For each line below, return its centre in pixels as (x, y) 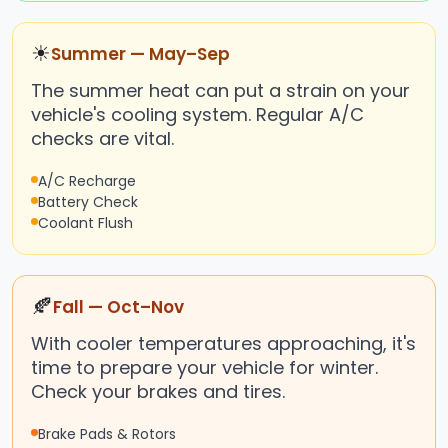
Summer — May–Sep (140, 54)
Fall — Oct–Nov (118, 307)
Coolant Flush (85, 223)
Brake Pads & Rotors (107, 434)
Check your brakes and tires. (158, 392)
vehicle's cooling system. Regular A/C (197, 115)
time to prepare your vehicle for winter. (204, 368)
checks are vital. (102, 139)
